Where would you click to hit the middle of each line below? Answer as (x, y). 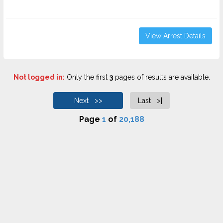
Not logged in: (39, 77)
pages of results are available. (161, 77)
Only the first (87, 77)
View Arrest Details (175, 36)
